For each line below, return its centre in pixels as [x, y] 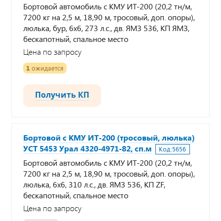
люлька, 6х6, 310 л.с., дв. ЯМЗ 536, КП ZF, [94, 184]
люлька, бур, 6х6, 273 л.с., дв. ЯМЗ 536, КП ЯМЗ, [106, 28]
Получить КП [62, 94]
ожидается [47, 68]
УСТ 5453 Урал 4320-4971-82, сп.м [87, 148]
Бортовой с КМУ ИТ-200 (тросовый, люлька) [109, 137]
